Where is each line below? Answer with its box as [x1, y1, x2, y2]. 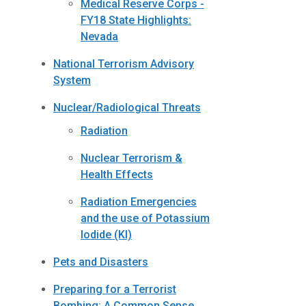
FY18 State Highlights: [81, 13, 191, 27]
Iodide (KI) [81, 228, 132, 242]
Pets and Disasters [53, 255, 148, 269]
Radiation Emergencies [81, 195, 197, 209]
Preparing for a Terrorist [53, 283, 176, 296]
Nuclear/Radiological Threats [53, 100, 201, 114]
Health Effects [81, 168, 153, 182]
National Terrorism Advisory [53, 57, 194, 70]
